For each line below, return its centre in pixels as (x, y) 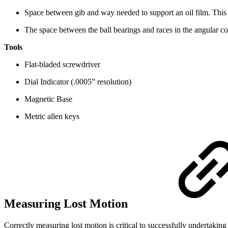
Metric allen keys (52, 117)
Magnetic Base (48, 99)
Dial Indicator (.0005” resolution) (78, 82)
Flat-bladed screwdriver (62, 65)
